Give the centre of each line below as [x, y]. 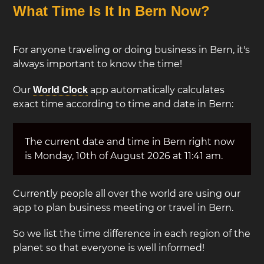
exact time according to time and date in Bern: [123, 104]
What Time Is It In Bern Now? [112, 11]
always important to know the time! [98, 64]
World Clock [61, 90]
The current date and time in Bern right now [130, 142]
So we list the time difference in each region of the [132, 234]
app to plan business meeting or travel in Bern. [123, 208]
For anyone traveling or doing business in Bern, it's [132, 50]
